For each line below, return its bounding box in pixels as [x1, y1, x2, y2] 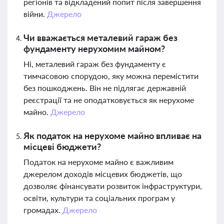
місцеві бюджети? [23, 141, 101, 152]
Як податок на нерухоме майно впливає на [23, 130, 201, 141]
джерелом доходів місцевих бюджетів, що [23, 169, 182, 178]
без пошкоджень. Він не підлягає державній [23, 83, 186, 92]
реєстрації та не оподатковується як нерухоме [23, 95, 194, 104]
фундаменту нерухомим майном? [23, 43, 165, 54]
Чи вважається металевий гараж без [23, 32, 177, 43]
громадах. [23, 205, 62, 214]
